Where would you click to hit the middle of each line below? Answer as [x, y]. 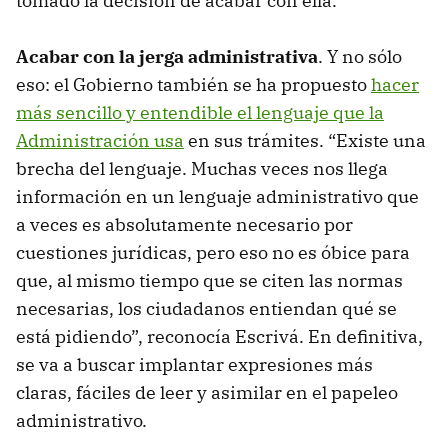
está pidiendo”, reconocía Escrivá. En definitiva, [219, 336]
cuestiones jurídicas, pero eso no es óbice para [213, 252]
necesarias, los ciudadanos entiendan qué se [206, 308]
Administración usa [100, 140]
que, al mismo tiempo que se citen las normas [209, 280]
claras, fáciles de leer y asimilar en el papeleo [207, 392]
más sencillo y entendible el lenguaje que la [200, 112]
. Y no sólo [360, 56]
